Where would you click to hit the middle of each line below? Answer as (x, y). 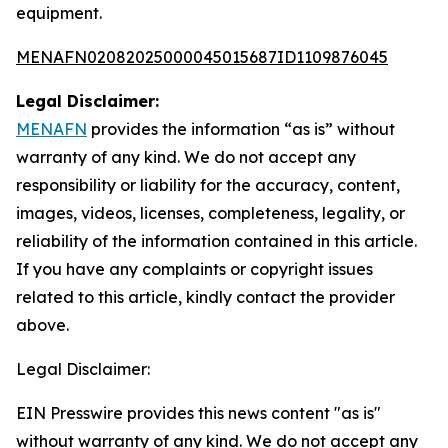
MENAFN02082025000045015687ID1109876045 (202, 57)
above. (42, 325)
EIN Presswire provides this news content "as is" (198, 413)
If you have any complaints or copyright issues (194, 269)
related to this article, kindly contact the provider (205, 297)
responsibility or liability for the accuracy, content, (208, 185)
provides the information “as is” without (241, 129)
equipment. (59, 13)
